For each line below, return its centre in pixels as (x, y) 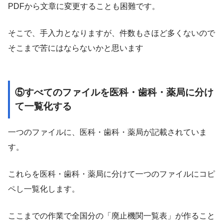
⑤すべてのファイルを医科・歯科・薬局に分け (114, 92)
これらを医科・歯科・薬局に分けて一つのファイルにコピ (111, 174)
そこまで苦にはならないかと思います (76, 48)
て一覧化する (43, 106)
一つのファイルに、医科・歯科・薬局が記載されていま (108, 132)
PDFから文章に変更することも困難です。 (84, 6)
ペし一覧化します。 (44, 189)
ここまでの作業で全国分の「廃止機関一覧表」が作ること (111, 216)
